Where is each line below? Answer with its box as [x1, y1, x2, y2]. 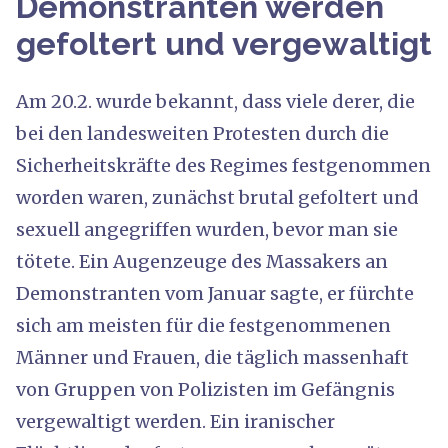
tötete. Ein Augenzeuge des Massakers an [16, 249, 388, 273]
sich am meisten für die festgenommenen [16, 313, 391, 337]
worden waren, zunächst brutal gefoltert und [16, 185, 419, 209]
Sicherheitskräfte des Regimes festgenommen [16, 153, 431, 177]
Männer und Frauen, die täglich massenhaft [16, 345, 409, 369]
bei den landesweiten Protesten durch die [16, 121, 389, 145]
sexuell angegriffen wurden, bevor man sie [16, 217, 398, 241]
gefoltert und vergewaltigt [16, 24, 432, 62]
